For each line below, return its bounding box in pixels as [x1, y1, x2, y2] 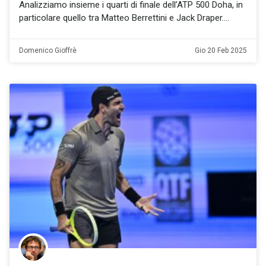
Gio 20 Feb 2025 [195, 46, 247, 55]
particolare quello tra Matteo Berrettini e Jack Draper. [19, 12, 224, 23]
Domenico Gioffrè [19, 46, 77, 55]
